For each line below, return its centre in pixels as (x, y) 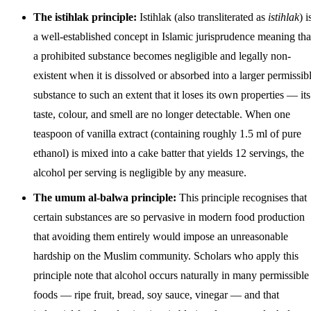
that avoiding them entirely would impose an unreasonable (161, 236)
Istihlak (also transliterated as (202, 17)
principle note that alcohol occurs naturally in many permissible (171, 275)
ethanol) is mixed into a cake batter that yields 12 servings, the (169, 153)
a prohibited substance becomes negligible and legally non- (162, 56)
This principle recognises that (242, 197)
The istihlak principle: (85, 17)
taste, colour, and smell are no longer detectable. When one (162, 114)
